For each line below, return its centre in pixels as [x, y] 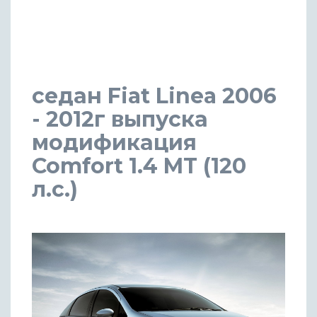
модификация [114, 142]
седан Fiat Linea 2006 [154, 96]
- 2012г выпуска [120, 119]
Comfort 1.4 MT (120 [139, 166]
